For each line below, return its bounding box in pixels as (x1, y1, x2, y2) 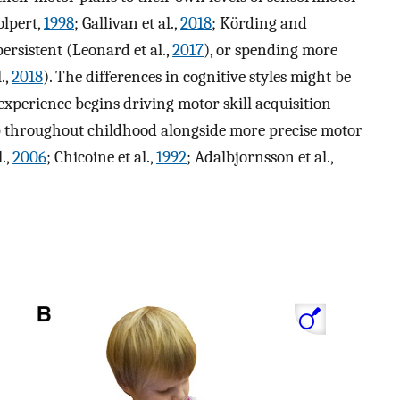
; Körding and (212, 13, 307, 34)
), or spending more (204, 40, 337, 61)
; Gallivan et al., (74, 13, 180, 34)
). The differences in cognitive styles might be (43, 67, 351, 87)
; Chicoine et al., (46, 147, 156, 168)
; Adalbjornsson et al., (187, 147, 333, 168)
